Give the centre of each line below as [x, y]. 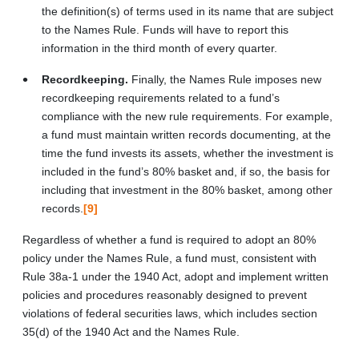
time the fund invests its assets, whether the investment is [188, 153]
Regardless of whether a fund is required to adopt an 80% [169, 239]
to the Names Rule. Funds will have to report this [165, 29]
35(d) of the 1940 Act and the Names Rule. [131, 331]
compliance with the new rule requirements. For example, [187, 116]
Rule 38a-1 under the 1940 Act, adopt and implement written [175, 276]
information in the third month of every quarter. [159, 48]
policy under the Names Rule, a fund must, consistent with [169, 258]
